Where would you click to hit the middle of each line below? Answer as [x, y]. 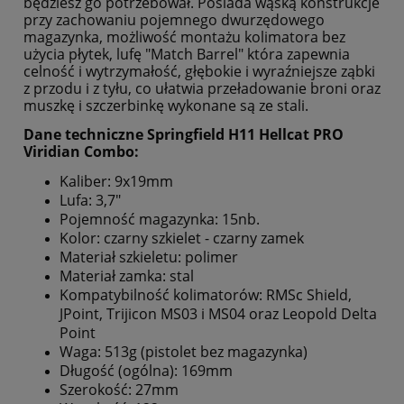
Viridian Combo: [81, 151]
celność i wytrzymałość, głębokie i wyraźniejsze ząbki [199, 71]
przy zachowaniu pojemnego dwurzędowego [174, 19]
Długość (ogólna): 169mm [146, 370]
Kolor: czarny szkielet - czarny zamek [182, 238]
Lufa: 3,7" [92, 200]
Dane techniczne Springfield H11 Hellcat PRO [184, 134]
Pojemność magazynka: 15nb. [160, 219]
